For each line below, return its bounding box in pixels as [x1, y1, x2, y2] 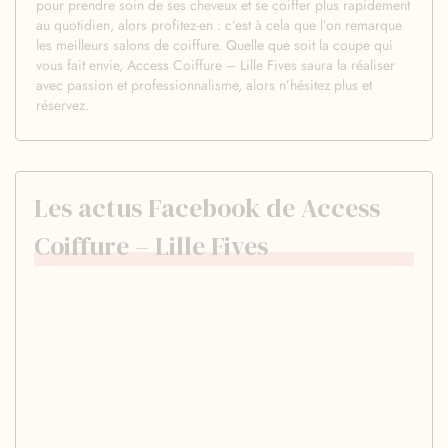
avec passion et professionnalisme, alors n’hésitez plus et [36, 74, 372, 95]
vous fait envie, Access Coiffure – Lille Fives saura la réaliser [36, 54, 395, 75]
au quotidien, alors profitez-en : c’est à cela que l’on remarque [36, 14, 402, 35]
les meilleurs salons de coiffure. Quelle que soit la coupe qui [36, 34, 393, 55]
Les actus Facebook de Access [34, 190, 380, 226]
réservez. [36, 94, 89, 115]
